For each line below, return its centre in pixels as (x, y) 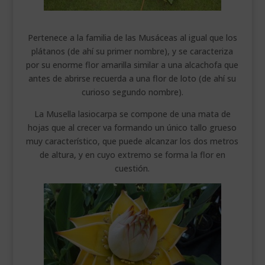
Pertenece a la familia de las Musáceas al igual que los (132, 37)
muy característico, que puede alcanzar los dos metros (132, 141)
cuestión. (132, 168)
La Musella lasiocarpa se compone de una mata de (132, 114)
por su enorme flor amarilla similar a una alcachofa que (132, 64)
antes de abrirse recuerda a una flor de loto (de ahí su (132, 78)
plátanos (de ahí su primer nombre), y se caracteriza (132, 51)
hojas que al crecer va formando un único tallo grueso (132, 127)
